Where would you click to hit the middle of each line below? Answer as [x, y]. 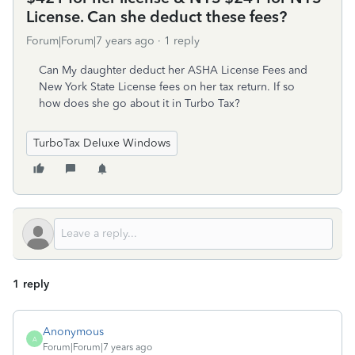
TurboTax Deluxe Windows [102, 143]
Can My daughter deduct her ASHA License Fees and [173, 70]
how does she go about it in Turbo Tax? [139, 103]
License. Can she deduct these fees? [157, 17]
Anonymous [73, 332]
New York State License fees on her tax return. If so [167, 87]
